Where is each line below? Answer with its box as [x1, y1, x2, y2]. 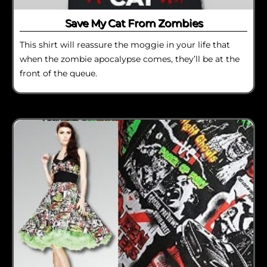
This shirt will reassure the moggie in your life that [20, 39, 230, 50]
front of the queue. [20, 67, 97, 79]
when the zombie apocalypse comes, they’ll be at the [20, 53, 240, 64]
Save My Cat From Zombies [64, 16, 203, 29]
